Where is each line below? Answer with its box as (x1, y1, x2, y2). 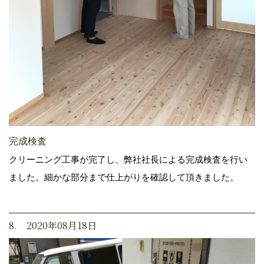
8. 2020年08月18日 (9, 218, 97, 232)
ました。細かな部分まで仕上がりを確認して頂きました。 (9, 171, 239, 182)
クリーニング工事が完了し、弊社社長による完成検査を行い (9, 154, 247, 164)
